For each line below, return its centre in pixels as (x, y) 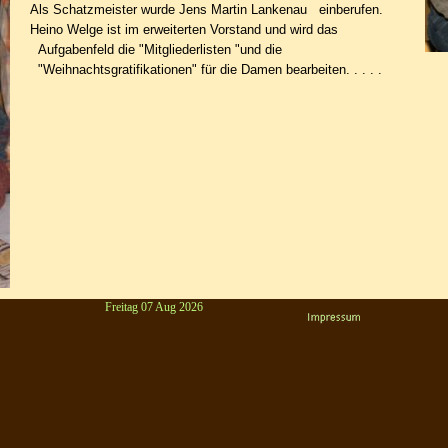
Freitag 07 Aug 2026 (154, 307)
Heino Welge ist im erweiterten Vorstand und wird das (184, 29)
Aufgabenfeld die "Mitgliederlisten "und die (156, 49)
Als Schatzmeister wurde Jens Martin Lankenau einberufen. (207, 9)
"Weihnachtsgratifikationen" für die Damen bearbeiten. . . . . (206, 69)
